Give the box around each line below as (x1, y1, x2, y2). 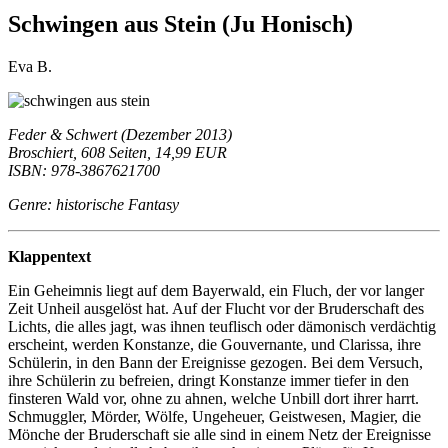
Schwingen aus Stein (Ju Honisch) (8, 10, 353, 37)
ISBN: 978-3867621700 (8, 161, 160, 179)
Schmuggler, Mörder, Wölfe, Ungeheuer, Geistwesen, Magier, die (8, 407, 421, 425)
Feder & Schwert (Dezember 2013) (8, 125, 232, 143)
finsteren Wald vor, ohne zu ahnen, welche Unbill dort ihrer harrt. (8, 389, 419, 407)
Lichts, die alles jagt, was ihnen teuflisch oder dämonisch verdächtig (8, 317, 436, 335)
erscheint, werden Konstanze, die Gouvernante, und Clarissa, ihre (8, 335, 421, 353)
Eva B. (8, 57, 52, 75)
